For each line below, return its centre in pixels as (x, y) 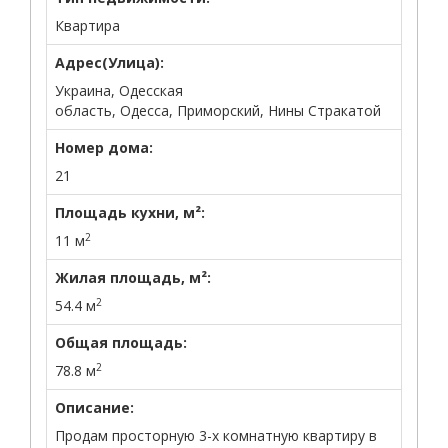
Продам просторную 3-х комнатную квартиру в (216, 435)
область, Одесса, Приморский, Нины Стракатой (218, 110)
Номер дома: (104, 147)
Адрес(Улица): (109, 62)
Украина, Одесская (119, 90)
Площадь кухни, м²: (130, 212)
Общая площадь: (121, 342)
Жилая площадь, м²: (133, 277)
